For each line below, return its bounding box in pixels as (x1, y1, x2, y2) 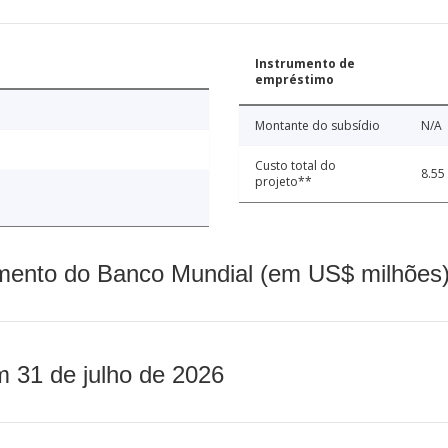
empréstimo (255, 71, 334, 89)
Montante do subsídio (255, 117, 380, 135)
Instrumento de (255, 55, 355, 73)
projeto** (255, 173, 312, 191)
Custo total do (255, 157, 336, 175)
